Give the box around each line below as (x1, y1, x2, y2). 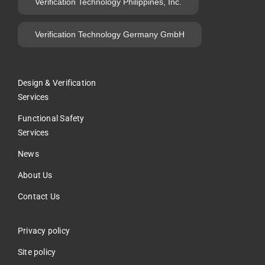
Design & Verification (18, 77, 96, 88)
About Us (18, 170, 53, 180)
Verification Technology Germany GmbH (35, 29, 185, 39)
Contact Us (18, 191, 60, 201)
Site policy (18, 247, 56, 257)
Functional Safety (18, 113, 85, 123)
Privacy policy (18, 225, 70, 235)
